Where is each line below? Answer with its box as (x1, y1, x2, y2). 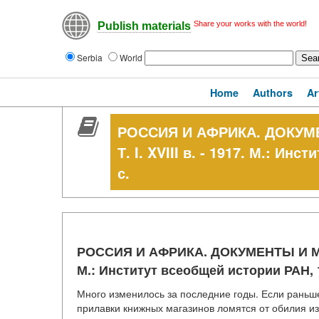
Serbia (77, 51, 105, 63)
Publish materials (98, 20, 191, 33)
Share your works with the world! (194, 19, 307, 28)
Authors (253, 85, 293, 100)
